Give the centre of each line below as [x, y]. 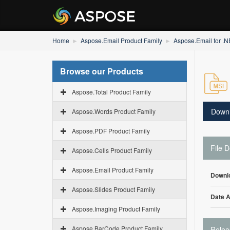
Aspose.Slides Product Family [113, 189]
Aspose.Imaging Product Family [116, 209]
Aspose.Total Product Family [111, 92]
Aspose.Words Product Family [114, 111]
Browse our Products [102, 71]
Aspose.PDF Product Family [111, 131]
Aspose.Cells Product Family [112, 150]
